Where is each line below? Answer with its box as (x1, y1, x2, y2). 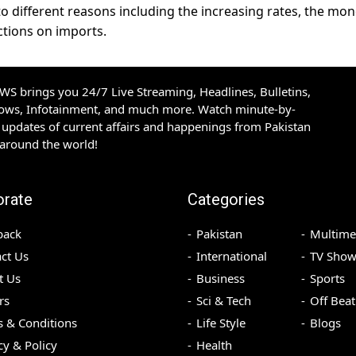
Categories (188, 190, 265, 210)
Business (196, 270, 245, 287)
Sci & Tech (196, 292, 251, 309)
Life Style (196, 315, 246, 331)
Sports (309, 270, 345, 287)
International (196, 248, 267, 265)
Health (196, 337, 232, 354)
